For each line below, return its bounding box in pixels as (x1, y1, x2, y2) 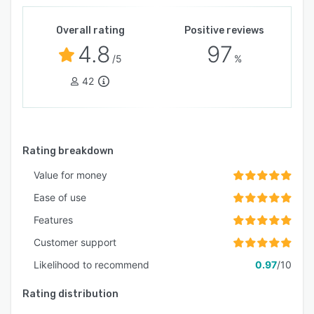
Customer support (34, 236, 116, 249)
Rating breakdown (22, 145, 114, 158)
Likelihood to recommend (34, 259, 149, 271)
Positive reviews (184, 25, 264, 37)
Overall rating (55, 25, 125, 37)
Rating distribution (22, 288, 118, 301)
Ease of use (34, 191, 86, 204)
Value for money (34, 169, 107, 182)
